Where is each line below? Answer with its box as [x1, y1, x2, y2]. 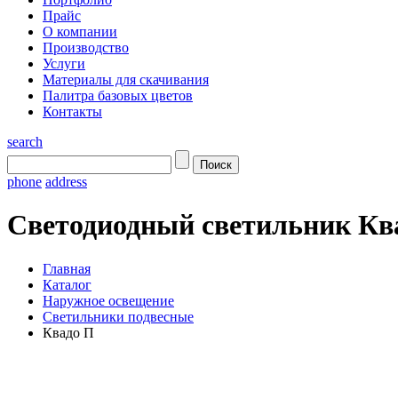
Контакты [43, 104, 102, 119]
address [45, 174, 87, 189]
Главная [43, 260, 91, 276]
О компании [43, 24, 117, 39]
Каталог [43, 276, 92, 292]
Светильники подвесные [43, 308, 194, 324]
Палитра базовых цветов [43, 88, 193, 103]
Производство [43, 40, 129, 55]
